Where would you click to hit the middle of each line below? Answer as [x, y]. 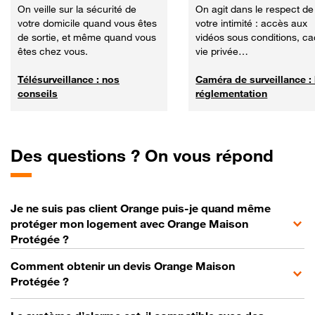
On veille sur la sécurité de [77, 9]
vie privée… [222, 51]
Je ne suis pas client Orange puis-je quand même [141, 208]
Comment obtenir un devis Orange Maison [123, 266]
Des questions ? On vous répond [142, 156]
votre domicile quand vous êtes [87, 23]
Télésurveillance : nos [69, 79]
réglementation [232, 94]
